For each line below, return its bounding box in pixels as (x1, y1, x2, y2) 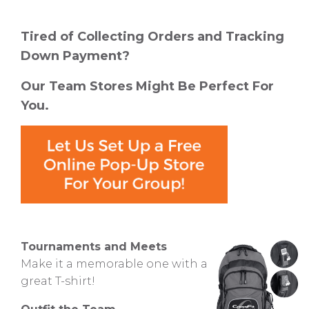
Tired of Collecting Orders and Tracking (21, 29, 284, 45)
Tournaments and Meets (21, 240, 167, 254)
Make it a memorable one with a (21, 257, 208, 271)
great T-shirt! (21, 275, 95, 288)
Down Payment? (21, 48, 130, 64)
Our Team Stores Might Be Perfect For (21, 78, 274, 94)
